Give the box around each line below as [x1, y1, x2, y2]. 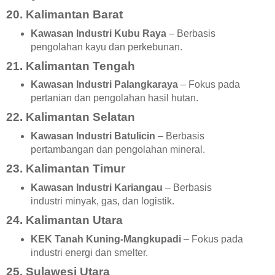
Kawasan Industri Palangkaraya [30, 79, 178, 90]
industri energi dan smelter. [30, 247, 148, 258]
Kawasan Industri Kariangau [30, 182, 163, 193]
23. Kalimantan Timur [6, 162, 125, 176]
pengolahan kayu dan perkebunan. [30, 41, 182, 52]
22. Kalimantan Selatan [6, 110, 135, 124]
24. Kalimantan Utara [6, 213, 123, 227]
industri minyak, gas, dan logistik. [30, 196, 174, 207]
